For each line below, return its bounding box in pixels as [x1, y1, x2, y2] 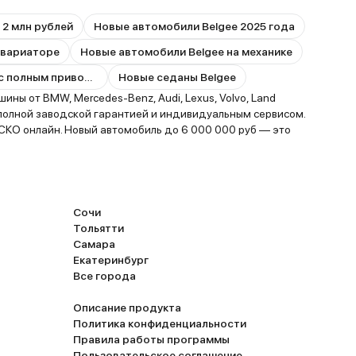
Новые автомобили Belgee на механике [80, 45, 292, 58]
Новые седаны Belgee [118, 71, 236, 83]
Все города [73, 269, 136, 282]
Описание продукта [73, 301, 181, 314]
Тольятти [73, 222, 124, 234]
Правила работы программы [73, 333, 230, 346]
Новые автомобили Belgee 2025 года [94, 20, 295, 33]
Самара [73, 238, 115, 250]
